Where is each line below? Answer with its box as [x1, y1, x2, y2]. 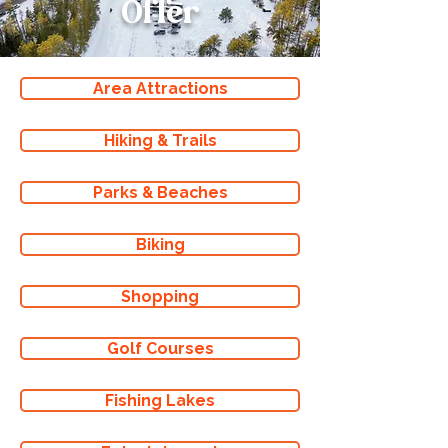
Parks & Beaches [92, 183, 228, 202]
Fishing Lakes [105, 391, 215, 410]
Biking [135, 235, 185, 254]
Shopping [121, 287, 199, 306]
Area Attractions [92, 79, 228, 98]
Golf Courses [106, 339, 214, 358]
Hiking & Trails [103, 131, 217, 150]
